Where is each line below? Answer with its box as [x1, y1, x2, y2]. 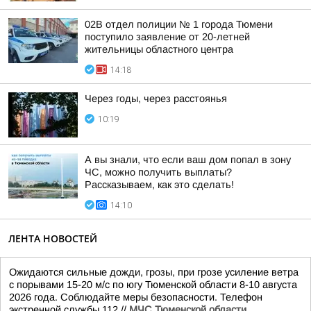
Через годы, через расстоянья [85, 93, 227, 104]
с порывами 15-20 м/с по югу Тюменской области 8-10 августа [9, 279, 297, 290]
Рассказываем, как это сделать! [85, 179, 234, 190]
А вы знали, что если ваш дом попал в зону [85, 154, 291, 165]
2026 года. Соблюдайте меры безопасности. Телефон [9, 292, 262, 303]
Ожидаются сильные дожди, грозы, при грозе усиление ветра [9, 267, 299, 278]
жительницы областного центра [85, 44, 233, 55]
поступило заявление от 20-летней [85, 31, 250, 42]
